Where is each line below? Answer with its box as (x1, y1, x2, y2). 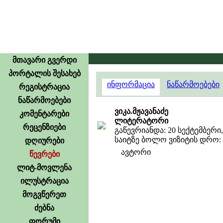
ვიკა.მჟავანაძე (114, 107, 168, 115)
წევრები (29, 150, 60, 158)
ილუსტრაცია (20, 177, 69, 185)
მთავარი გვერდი (12, 56, 77, 64)
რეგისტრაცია (19, 83, 70, 91)
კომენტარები (19, 110, 69, 118)
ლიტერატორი (114, 116, 168, 125)
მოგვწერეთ (22, 190, 66, 199)
